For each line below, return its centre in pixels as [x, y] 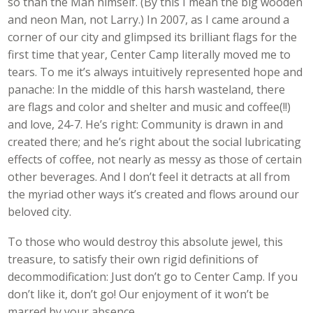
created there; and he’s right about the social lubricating [155, 142]
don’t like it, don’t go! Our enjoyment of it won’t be [139, 294]
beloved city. [40, 212]
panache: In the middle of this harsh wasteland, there [147, 90]
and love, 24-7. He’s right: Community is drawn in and [146, 125]
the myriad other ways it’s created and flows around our [154, 195]
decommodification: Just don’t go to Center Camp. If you [153, 276]
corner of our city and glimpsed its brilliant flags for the [153, 37]
